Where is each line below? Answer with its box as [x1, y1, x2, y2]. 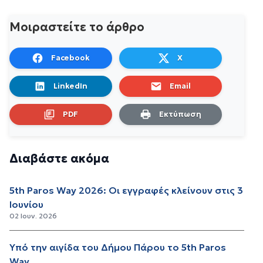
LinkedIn [53, 81, 87, 92]
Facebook [50, 53, 90, 63]
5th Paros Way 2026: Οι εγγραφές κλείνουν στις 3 [9, 184, 243, 197]
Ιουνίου [9, 198, 43, 211]
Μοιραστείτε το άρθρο [9, 19, 144, 35]
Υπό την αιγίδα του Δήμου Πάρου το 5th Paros [9, 241, 226, 254]
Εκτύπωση [159, 109, 201, 120]
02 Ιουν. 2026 [9, 211, 57, 221]
